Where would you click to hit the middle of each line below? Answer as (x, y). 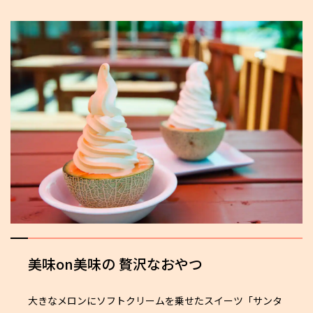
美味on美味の (73, 263)
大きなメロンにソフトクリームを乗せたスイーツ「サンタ (155, 300)
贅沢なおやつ (161, 263)
